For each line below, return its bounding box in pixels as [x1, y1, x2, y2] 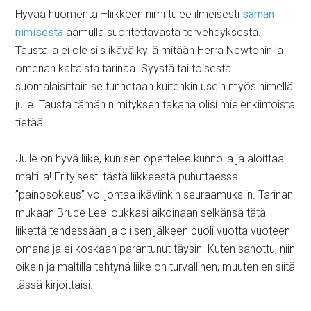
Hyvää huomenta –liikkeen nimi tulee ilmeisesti [15, 8, 243, 22]
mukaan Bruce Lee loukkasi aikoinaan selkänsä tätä [15, 206, 267, 220]
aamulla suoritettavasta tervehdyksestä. [63, 26, 262, 40]
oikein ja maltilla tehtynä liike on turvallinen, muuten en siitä [15, 260, 296, 274]
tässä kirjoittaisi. [15, 278, 94, 292]
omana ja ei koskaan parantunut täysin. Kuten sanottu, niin [15, 242, 296, 256]
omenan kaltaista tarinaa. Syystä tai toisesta [15, 62, 232, 76]
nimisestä [15, 26, 64, 40]
